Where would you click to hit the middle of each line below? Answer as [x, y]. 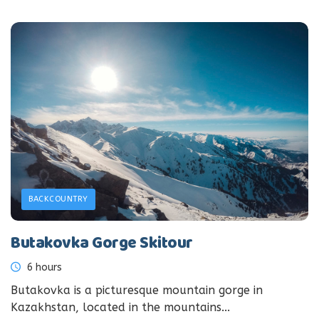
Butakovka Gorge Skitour [102, 244]
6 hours [43, 267]
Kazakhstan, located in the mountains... [120, 307]
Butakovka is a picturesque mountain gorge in [137, 290]
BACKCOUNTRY [58, 199]
